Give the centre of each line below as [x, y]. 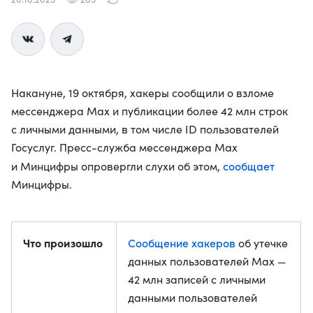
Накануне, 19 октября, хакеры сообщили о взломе [143, 93]
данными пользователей [192, 297]
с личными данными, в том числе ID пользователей [145, 129]
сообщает [249, 166]
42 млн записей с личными [197, 279]
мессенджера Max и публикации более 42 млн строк [150, 111]
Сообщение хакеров [182, 242]
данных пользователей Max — [207, 261]
